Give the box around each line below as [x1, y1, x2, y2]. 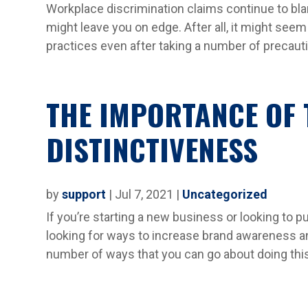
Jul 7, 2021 [115, 186, 174, 201]
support [62, 186, 107, 201]
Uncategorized [182, 186, 268, 201]
